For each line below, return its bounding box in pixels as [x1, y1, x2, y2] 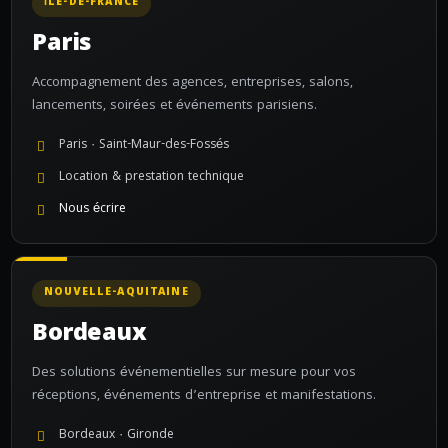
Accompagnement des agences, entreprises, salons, [32, 72, 353, 94]
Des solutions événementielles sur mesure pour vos [32, 362, 356, 384]
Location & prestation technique [59, 167, 244, 188]
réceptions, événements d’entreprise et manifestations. [32, 385, 376, 407]
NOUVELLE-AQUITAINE [44, 284, 189, 302]
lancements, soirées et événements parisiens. [32, 95, 317, 117]
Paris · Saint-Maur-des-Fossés [59, 135, 229, 156]
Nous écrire [59, 199, 126, 220]
